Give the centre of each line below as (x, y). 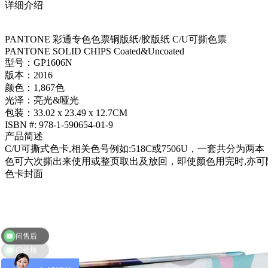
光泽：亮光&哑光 (42, 100)
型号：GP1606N (39, 63)
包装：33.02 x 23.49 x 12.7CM (66, 113)
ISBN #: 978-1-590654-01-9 (59, 125)
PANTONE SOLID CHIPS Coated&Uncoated (95, 51)
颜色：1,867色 (35, 88)
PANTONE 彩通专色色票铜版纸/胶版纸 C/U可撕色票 (116, 39)
